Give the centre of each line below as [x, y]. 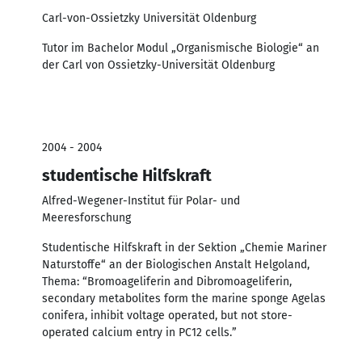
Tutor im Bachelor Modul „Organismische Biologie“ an [181, 48]
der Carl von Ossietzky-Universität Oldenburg [158, 65]
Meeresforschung [86, 217]
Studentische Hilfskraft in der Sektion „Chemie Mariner [184, 247]
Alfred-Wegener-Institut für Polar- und [141, 200]
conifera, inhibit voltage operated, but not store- [167, 315]
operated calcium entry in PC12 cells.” [139, 332]
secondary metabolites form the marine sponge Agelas [184, 298]
